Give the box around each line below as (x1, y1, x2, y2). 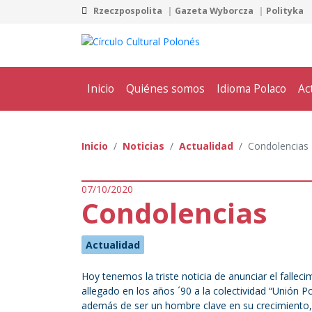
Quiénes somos (126, 81, 205, 96)
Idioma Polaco (217, 81, 286, 96)
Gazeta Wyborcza (175, 5, 253, 17)
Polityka (266, 5, 306, 17)
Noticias (123, 139, 164, 153)
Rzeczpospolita (93, 5, 162, 17)
